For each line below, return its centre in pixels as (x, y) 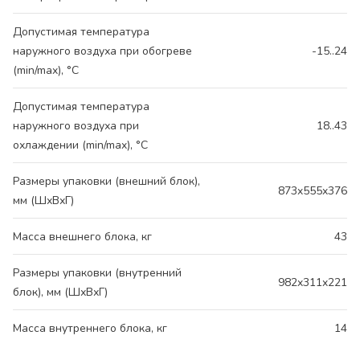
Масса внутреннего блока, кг (90, 328)
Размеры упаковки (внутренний (97, 272)
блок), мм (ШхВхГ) (60, 292)
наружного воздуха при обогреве (102, 51)
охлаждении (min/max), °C (80, 145)
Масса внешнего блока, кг (82, 236)
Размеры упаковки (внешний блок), (106, 181)
